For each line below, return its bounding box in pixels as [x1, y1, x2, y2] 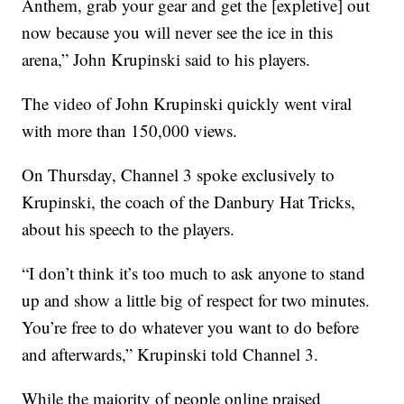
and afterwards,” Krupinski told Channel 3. [22, 343, 319, 365]
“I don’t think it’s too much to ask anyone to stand [22, 262, 366, 284]
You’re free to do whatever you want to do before [22, 316, 360, 338]
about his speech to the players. [22, 217, 235, 240]
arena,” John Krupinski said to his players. [22, 48, 311, 70]
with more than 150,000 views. [22, 119, 238, 142]
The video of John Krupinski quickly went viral [22, 92, 353, 115]
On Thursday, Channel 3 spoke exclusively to [22, 163, 335, 186]
